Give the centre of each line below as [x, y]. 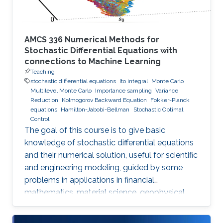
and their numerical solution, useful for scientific [111, 155]
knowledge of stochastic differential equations [109, 142]
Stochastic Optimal [158, 109]
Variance [167, 90]
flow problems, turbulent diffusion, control [101, 205]
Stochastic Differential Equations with [101, 50]
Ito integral [134, 81]
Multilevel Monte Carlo [61, 90]
